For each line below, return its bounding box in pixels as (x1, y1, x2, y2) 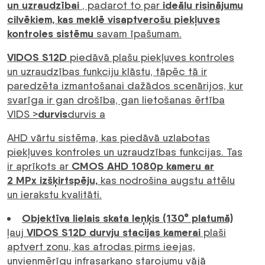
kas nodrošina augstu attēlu (98, 174, 235, 187)
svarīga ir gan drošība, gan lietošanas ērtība (7, 93, 225, 106)
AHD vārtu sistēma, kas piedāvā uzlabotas (7, 131, 210, 144)
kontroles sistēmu (7, 27, 96, 41)
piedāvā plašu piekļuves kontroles (70, 51, 234, 64)
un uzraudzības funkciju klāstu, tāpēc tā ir (7, 65, 207, 78)
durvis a (67, 108, 105, 121)
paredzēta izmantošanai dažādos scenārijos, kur (7, 79, 243, 92)
